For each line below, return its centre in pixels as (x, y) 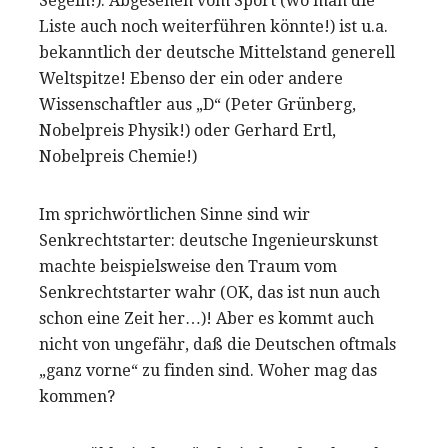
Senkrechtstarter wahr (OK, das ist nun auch (209, 293)
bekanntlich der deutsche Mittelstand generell (217, 53)
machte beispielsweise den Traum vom (188, 267)
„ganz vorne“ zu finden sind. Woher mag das (208, 371)
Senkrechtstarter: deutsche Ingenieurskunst (208, 241)
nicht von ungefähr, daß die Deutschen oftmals (217, 345)
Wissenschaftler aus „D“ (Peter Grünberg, (197, 105)
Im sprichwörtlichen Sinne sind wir (174, 215)
